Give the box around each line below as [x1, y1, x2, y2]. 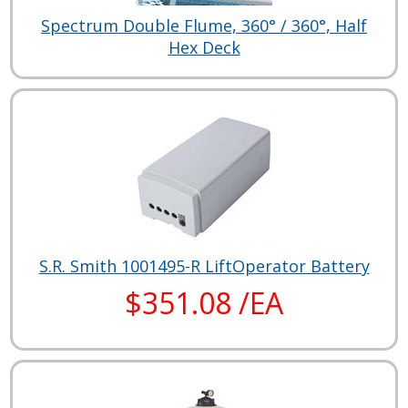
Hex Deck [168, 36, 240, 58]
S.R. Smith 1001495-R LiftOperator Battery [38, 254, 370, 277]
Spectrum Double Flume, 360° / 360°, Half [41, 14, 367, 36]
